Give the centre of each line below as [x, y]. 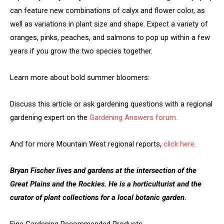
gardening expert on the [50, 117]
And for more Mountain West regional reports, [87, 144]
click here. [180, 144]
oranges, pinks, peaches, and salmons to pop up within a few [110, 37]
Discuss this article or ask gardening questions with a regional [111, 104]
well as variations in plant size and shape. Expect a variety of [109, 24]
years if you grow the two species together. [81, 51]
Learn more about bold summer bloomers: [80, 77]
